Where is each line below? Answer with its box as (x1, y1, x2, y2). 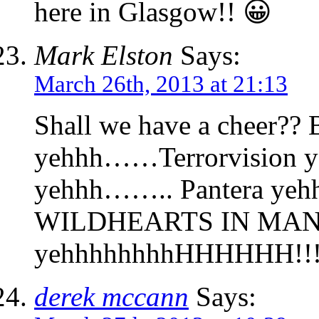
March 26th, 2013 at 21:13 (34, 71, 288, 98)
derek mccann (34, 281, 189, 313)
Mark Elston (34, 40, 173, 71)
